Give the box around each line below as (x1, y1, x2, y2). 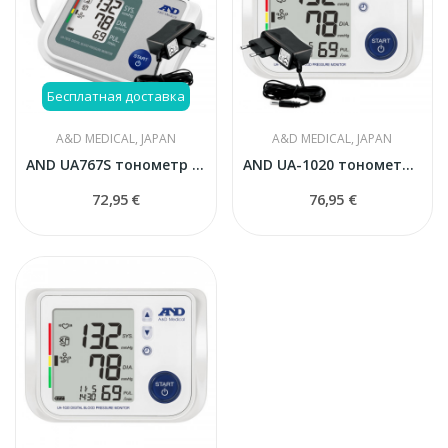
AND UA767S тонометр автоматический (192, 154, 204, 174)
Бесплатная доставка (46, 86, 185, 105)
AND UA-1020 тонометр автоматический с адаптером (401, 154, 414, 174)
